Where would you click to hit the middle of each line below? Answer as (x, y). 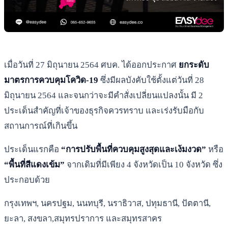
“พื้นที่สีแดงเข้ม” (34, 164)
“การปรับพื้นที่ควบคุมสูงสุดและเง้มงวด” (134, 149)
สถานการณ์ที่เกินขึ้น (41, 126)
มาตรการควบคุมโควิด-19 (51, 80)
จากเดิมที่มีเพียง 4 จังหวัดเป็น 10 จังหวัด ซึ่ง (144, 164)
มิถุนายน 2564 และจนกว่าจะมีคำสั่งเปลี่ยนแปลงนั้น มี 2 (104, 95)
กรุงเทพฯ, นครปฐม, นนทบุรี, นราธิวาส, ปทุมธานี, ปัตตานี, (107, 203)
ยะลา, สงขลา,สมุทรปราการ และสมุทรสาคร (83, 218)
